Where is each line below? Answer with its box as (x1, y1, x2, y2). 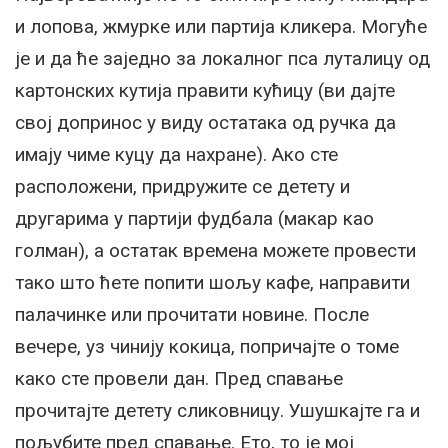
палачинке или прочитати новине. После (15, 302, 369, 326)
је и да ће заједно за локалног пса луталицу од (15, 46, 430, 70)
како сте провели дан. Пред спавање (15, 366, 343, 390)
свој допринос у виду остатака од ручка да (15, 110, 396, 134)
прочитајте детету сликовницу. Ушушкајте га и (15, 398, 420, 422)
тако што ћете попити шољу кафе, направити (15, 270, 410, 294)
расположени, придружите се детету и (15, 174, 350, 198)
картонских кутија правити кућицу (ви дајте (15, 78, 395, 102)
